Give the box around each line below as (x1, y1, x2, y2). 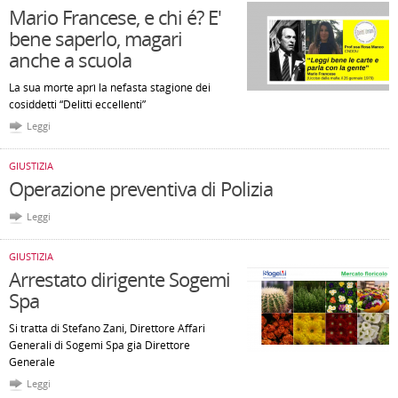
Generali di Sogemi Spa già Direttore (9, 338, 190, 353)
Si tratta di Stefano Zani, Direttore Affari (9, 321, 205, 336)
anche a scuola (9, 46, 131, 73)
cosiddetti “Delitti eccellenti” (9, 97, 146, 112)
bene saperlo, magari (9, 25, 182, 52)
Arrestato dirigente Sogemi (9, 266, 230, 292)
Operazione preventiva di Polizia (9, 175, 273, 202)
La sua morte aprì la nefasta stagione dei (9, 80, 211, 95)
